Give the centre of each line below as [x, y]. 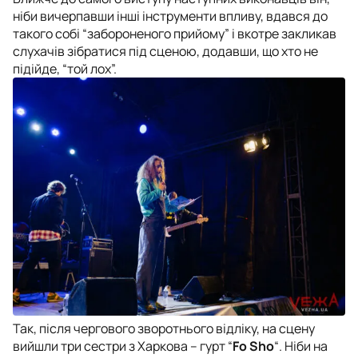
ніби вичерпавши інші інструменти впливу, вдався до [170, 16]
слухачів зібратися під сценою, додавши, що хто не [165, 51]
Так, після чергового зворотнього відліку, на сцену [164, 329]
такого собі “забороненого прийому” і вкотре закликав [175, 33]
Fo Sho [253, 346]
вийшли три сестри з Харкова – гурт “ [123, 346]
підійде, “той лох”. [65, 68]
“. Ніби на [301, 346]
